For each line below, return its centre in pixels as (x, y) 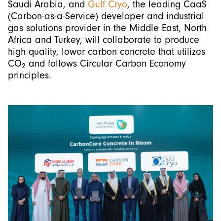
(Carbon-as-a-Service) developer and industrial (106, 16)
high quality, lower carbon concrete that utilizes (107, 51)
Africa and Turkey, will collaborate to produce (104, 39)
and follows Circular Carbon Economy (106, 63)
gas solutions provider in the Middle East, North (107, 28)
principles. (30, 75)
